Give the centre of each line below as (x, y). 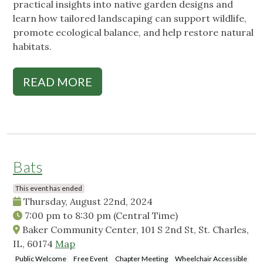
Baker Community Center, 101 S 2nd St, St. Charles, (134, 230)
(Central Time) (146, 216)
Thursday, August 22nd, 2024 (87, 202)
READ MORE (58, 82)
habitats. (33, 47)
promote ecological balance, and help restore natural (133, 33)
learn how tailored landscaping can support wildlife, (130, 18)
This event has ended (49, 188)
